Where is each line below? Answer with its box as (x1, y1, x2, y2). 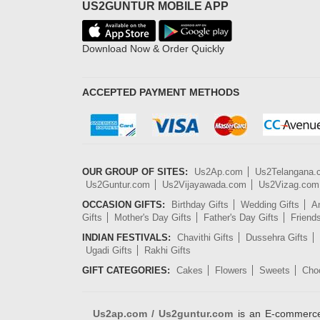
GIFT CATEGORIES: (82, 265, 170, 276)
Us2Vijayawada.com (162, 179, 246, 190)
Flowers (215, 265, 247, 276)
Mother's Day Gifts (114, 212, 191, 223)
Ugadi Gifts (86, 245, 132, 256)
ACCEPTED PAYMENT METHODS (82, 86, 239, 98)
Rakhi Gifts (144, 245, 191, 256)
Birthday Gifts (171, 199, 229, 210)
